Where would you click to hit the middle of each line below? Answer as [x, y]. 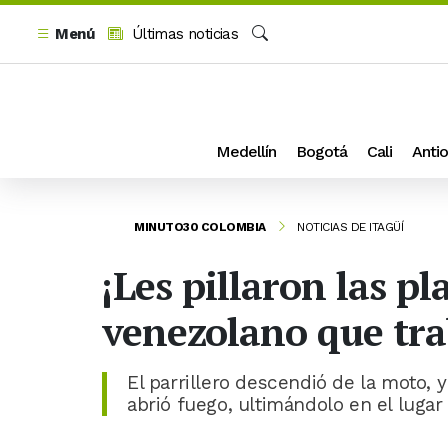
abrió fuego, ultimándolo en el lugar [285, 404]
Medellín [246, 151]
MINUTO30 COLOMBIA [200, 226]
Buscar [274, 56]
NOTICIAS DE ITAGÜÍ [350, 226]
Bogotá [321, 151]
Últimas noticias [183, 34]
